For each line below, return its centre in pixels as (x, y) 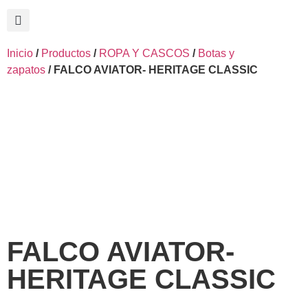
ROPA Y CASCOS (144, 53)
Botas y (216, 53)
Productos (66, 53)
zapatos (26, 70)
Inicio (20, 53)
